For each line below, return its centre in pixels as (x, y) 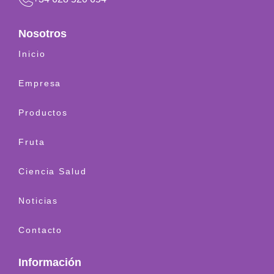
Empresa (40, 83)
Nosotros (43, 33)
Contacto (41, 230)
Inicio (32, 54)
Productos (43, 112)
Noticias (39, 200)
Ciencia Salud (53, 171)
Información (50, 262)
